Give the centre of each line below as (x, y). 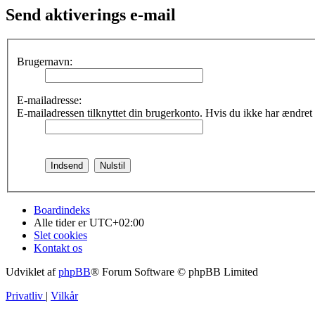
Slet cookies (60, 235)
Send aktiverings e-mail (91, 15)
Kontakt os (58, 247)
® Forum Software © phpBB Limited (174, 271)
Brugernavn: (45, 61)
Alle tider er (62, 222)
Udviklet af (32, 271)
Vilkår (64, 295)
